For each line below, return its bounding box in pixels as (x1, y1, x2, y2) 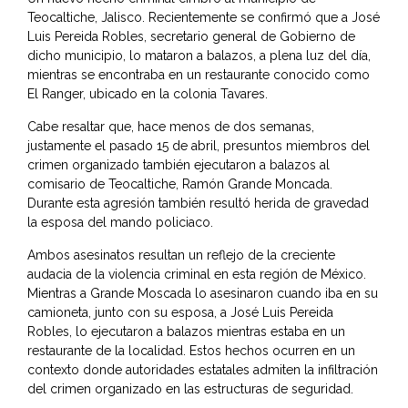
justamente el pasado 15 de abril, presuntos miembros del (27, 138, 370, 154)
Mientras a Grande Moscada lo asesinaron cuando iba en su (27, 286, 378, 301)
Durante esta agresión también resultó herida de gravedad (27, 196, 369, 211)
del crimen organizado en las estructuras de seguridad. (27, 382, 353, 397)
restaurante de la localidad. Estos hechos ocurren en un (27, 343, 355, 359)
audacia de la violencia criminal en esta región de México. (27, 267, 366, 282)
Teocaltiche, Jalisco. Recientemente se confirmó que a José (27, 10, 380, 25)
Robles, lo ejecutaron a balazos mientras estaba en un (27, 324, 345, 340)
